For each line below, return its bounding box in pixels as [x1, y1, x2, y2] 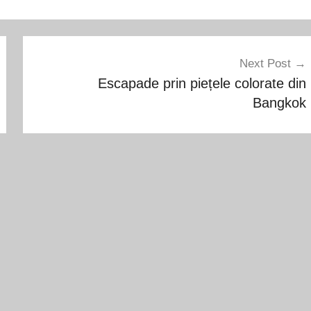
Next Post [239, 57, 291, 71]
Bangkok [252, 95, 306, 111]
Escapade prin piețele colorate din [97, 76, 306, 92]
